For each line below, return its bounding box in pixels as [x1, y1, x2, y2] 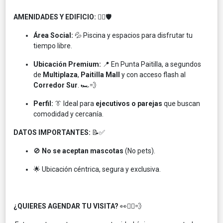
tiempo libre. [33, 41, 72, 50]
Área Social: [33, 31, 73, 39]
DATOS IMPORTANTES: [13, 128, 91, 136]
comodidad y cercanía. [33, 110, 104, 118]
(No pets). [123, 146, 155, 155]
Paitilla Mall [81, 70, 120, 79]
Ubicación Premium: [33, 60, 101, 68]
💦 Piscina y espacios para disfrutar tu [73, 31, 193, 39]
